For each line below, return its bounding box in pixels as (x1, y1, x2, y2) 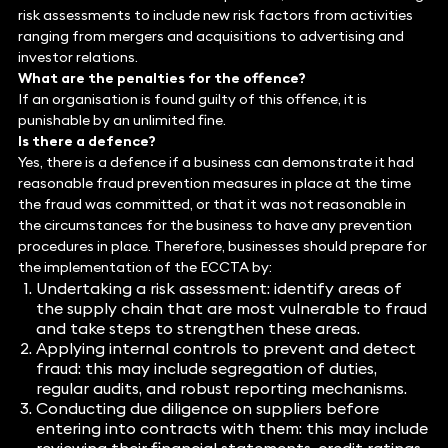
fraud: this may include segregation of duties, (35, 358, 377, 379)
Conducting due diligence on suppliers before (35, 398, 379, 419)
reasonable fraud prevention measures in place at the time (17, 174, 411, 193)
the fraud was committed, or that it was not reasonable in (17, 195, 406, 214)
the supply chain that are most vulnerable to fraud (35, 298, 427, 319)
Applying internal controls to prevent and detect (35, 338, 416, 359)
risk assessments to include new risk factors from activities (17, 6, 413, 25)
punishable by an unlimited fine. (17, 111, 226, 130)
